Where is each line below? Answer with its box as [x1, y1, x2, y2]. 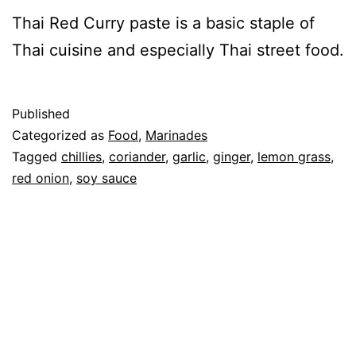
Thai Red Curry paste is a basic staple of [12, 13, 315, 33]
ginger [213, 148, 250, 164]
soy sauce [76, 169, 137, 186]
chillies [61, 148, 102, 164]
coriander [109, 148, 165, 164]
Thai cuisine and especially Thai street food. [12, 40, 344, 60]
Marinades [145, 126, 207, 143]
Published [12, 105, 70, 122]
